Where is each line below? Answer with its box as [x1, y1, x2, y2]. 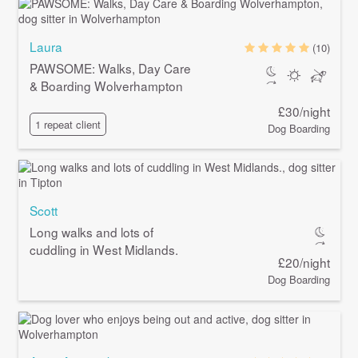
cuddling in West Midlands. [29, 241, 178, 259]
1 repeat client [34, 116, 101, 132]
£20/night [278, 253, 331, 272]
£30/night [278, 101, 331, 120]
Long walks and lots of [29, 223, 153, 241]
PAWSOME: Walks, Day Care [29, 59, 191, 78]
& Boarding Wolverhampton [29, 77, 183, 95]
